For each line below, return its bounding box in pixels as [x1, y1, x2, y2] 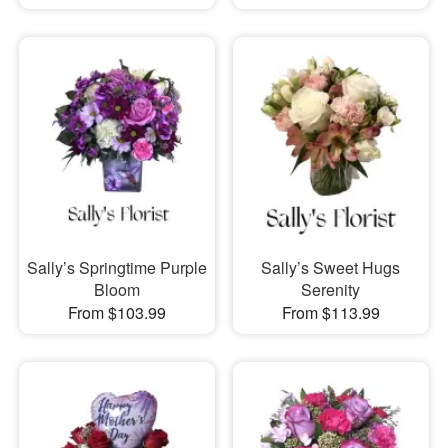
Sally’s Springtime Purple [26, 256, 207, 280]
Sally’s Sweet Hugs [261, 256, 401, 280]
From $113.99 [281, 301, 380, 325]
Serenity [301, 278, 361, 302]
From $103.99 [67, 301, 166, 325]
